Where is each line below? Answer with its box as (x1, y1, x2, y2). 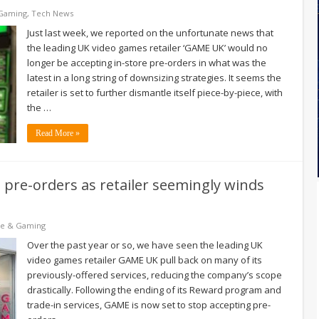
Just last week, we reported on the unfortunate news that (27, 26, 273, 39)
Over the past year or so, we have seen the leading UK (27, 238, 263, 251)
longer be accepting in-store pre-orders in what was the (27, 56, 266, 69)
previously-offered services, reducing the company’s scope (27, 268, 282, 281)
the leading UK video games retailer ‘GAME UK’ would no (27, 41, 268, 54)
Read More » (36, 127, 80, 138)
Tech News (31, 7, 73, 19)
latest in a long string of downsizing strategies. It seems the (27, 70, 281, 84)
